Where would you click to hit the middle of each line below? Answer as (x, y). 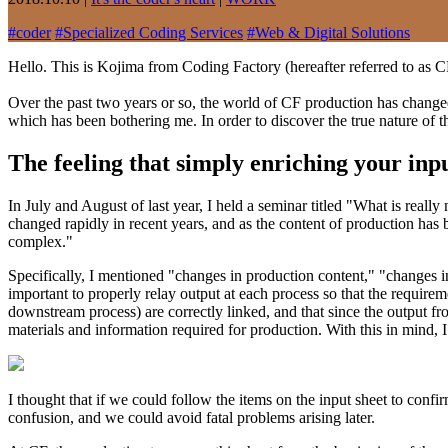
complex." (40, 241)
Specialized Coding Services (153, 32)
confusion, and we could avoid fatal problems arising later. (191, 417)
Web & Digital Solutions (332, 32)
